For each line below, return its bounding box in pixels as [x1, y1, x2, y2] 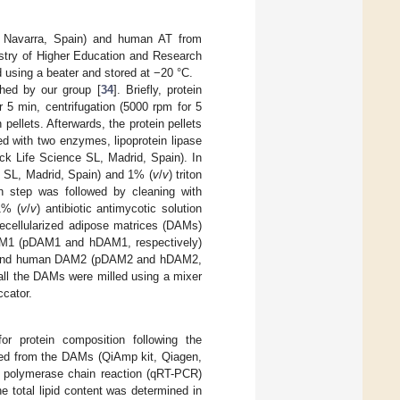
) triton [168, 168, 203, 182]
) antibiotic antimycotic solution [37, 202, 203, 216]
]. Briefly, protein [112, 83, 203, 97]
